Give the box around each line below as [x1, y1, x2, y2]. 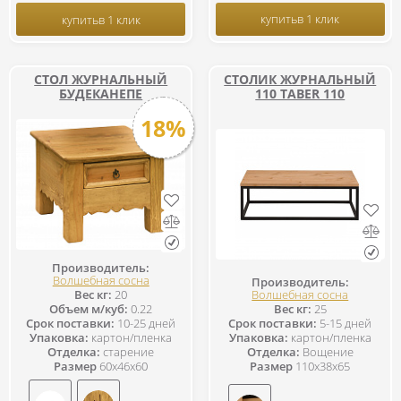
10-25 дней [115, 315, 176, 331]
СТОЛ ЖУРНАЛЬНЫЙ [34, 71, 168, 88]
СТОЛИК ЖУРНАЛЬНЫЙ [224, 71, 377, 88]
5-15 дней [317, 314, 372, 331]
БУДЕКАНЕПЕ [59, 85, 143, 102]
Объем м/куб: [49, 301, 129, 317]
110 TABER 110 [255, 85, 346, 102]
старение [100, 344, 155, 360]
